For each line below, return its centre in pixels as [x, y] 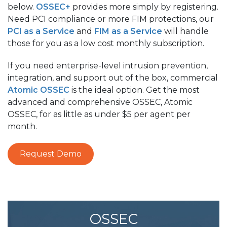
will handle [185, 31]
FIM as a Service [128, 31]
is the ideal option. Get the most [135, 90]
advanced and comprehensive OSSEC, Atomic [100, 102]
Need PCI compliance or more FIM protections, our [111, 19]
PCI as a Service [41, 31]
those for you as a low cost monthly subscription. [107, 43]
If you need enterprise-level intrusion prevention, [108, 66]
